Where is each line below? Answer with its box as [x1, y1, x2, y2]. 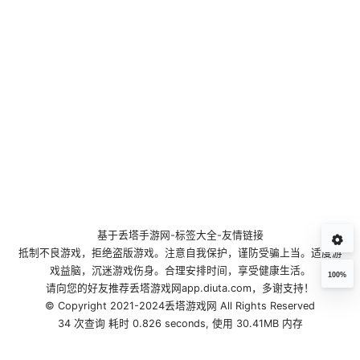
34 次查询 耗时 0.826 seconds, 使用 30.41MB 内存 [57, 317, 303, 329]
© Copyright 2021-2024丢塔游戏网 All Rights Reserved [45, 300, 315, 312]
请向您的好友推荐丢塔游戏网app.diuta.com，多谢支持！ [46, 282, 314, 294]
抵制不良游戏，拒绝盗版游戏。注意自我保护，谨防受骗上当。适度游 [18, 247, 342, 259]
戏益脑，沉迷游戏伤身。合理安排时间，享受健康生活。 [49, 264, 311, 276]
